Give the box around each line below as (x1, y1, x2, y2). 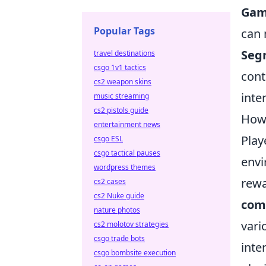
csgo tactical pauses (94, 148, 160, 158)
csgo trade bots (94, 233, 145, 243)
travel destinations (94, 48, 155, 58)
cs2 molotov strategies (94, 219, 169, 229)
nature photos (94, 205, 140, 215)
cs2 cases (94, 176, 126, 186)
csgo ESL (94, 134, 123, 144)
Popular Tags (94, 24, 155, 37)
